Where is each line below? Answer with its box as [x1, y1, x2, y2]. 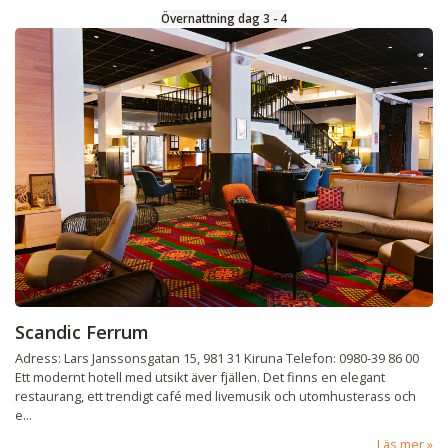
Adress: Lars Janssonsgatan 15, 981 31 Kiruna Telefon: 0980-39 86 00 [15, 348, 419, 367]
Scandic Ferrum [15, 320, 149, 345]
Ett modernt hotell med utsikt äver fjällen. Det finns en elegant [15, 367, 385, 386]
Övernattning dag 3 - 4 [161, 10, 287, 27]
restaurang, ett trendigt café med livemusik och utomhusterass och [15, 386, 416, 405]
